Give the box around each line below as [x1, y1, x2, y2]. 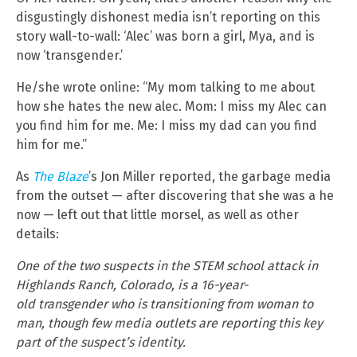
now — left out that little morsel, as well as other [16, 206, 299, 222]
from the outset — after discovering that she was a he [16, 187, 334, 203]
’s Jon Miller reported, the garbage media [88, 168, 331, 184]
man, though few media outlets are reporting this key [16, 315, 323, 331]
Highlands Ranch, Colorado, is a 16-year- [16, 277, 248, 292]
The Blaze [33, 168, 88, 184]
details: [16, 226, 59, 241]
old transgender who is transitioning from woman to [16, 296, 313, 312]
